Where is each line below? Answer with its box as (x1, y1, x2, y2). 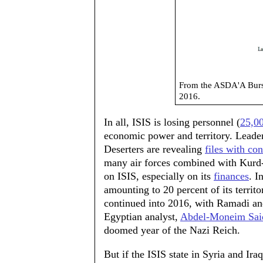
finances (214, 170, 249, 182)
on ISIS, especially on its (104, 170, 214, 182)
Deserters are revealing (104, 143, 205, 155)
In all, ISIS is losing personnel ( (104, 116, 240, 128)
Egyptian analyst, (104, 211, 180, 222)
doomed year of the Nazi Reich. (104, 224, 240, 236)
